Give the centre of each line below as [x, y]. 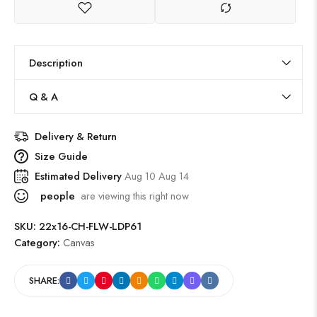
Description [56, 63]
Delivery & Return [76, 136]
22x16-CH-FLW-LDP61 [90, 226]
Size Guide [61, 156]
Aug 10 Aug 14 [157, 176]
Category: [39, 242]
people [56, 196]
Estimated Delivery [80, 176]
